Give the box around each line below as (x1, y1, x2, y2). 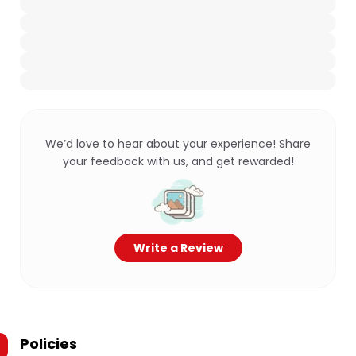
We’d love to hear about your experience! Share (45, 136, 311, 152)
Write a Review (133, 240, 223, 256)
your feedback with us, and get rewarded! (62, 153, 294, 169)
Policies (20, 334, 77, 354)
